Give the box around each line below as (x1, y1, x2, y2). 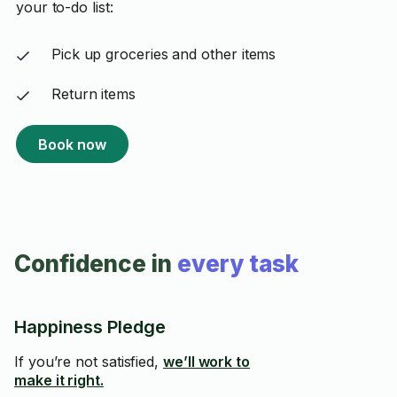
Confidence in (14, 250, 172, 277)
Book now (37, 135, 106, 153)
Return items (51, 85, 136, 103)
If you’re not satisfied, (14, 353, 163, 370)
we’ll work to (163, 353, 250, 370)
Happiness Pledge (14, 316, 166, 338)
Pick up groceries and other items (51, 45, 276, 63)
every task (177, 250, 299, 277)
